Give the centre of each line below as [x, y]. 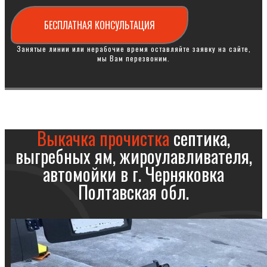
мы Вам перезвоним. [133, 58]
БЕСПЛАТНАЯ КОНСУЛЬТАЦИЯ [100, 25]
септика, [200, 138]
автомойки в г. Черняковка [133, 174]
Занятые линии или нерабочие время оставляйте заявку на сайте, [133, 49]
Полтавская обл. [133, 192]
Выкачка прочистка [103, 138]
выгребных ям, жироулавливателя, [133, 156]
